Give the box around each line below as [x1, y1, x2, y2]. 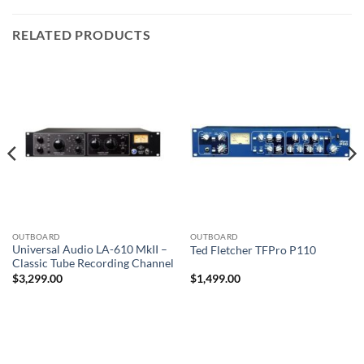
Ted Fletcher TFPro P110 [189, 243, 316, 257]
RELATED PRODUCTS [12, 26, 151, 42]
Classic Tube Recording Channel [11, 257, 174, 271]
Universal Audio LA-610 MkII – [11, 243, 167, 257]
